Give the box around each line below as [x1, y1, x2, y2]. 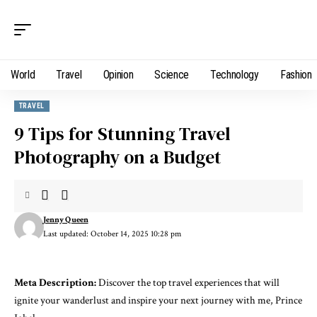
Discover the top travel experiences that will [96, 276, 279, 289]
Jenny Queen [42, 214, 88, 225]
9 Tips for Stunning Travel [14, 121, 231, 146]
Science [154, 68, 190, 81]
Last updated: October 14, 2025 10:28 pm [42, 229, 181, 239]
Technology [210, 68, 259, 81]
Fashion [279, 68, 312, 81]
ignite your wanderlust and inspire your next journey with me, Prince [14, 294, 302, 307]
